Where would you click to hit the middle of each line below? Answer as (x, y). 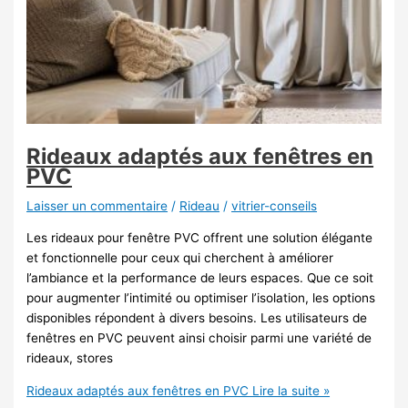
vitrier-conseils (275, 206)
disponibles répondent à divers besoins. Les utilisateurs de (197, 317)
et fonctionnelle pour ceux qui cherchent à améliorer (180, 257)
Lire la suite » (290, 390)
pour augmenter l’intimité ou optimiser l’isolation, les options (201, 297)
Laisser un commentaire (97, 206)
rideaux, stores (70, 357)
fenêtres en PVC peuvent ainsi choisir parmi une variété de (199, 337)
